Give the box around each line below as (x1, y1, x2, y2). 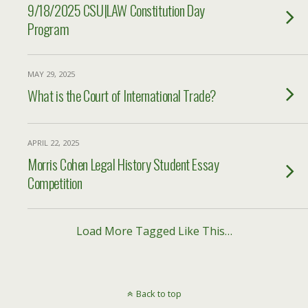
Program (27, 18, 69, 39)
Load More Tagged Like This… (76, 223, 232, 239)
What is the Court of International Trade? (27, 85, 216, 106)
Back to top (135, 287, 181, 300)
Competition (27, 172, 82, 193)
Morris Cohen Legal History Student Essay (27, 153, 219, 175)
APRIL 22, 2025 (27, 137, 79, 148)
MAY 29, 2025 (27, 69, 75, 79)
